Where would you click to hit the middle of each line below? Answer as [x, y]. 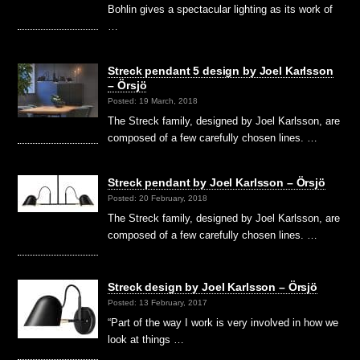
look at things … [146, 339]
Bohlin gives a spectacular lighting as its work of [221, 9]
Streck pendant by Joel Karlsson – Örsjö [217, 182]
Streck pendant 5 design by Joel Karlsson [221, 70]
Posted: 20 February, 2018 [158, 198]
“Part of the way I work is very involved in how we [223, 322]
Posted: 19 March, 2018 [153, 101]
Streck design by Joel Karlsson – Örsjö [213, 286]
